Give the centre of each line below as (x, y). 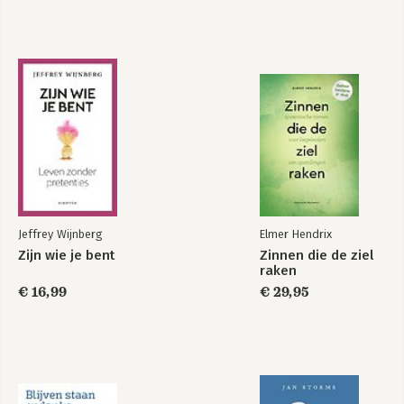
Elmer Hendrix (296, 234)
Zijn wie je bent (66, 255)
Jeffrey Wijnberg (60, 234)
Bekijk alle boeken (73, 53)
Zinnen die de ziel (317, 255)
